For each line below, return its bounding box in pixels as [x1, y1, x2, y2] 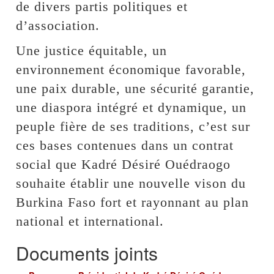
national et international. [16, 213, 165, 229]
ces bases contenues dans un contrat [16, 137, 234, 153]
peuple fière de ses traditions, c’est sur [16, 118, 251, 134]
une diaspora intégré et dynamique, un [16, 99, 247, 115]
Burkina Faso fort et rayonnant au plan [16, 194, 250, 210]
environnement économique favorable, [16, 61, 246, 77]
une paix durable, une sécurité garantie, [16, 80, 255, 96]
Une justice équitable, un [16, 42, 168, 58]
